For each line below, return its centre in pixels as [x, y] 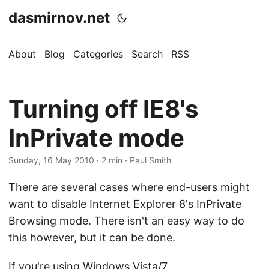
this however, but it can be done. [92, 237]
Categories [98, 54]
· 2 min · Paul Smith [133, 160]
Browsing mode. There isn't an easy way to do [126, 221]
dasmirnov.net [59, 18]
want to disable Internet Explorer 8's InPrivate [125, 204]
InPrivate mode [96, 138]
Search [147, 54]
